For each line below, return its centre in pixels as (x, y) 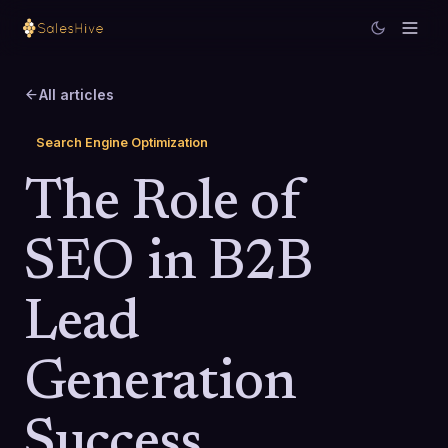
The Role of (163, 205)
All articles (76, 94)
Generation (160, 385)
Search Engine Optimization (122, 142)
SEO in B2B (168, 265)
